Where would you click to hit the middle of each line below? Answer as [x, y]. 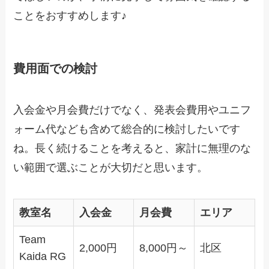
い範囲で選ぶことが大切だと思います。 [111, 168]
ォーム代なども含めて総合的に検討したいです [127, 129]
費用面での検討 [56, 69]
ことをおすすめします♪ [70, 15]
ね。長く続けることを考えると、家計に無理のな [132, 149]
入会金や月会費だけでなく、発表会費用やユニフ [132, 110]
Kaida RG [43, 257]
